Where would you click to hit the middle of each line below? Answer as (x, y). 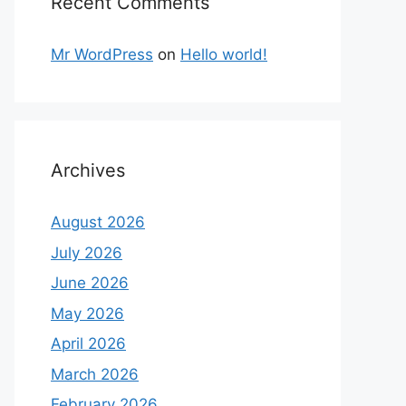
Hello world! (224, 54)
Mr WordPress (102, 54)
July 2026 (87, 252)
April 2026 (88, 343)
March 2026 (95, 374)
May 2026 (87, 313)
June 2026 (90, 283)
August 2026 (98, 222)
